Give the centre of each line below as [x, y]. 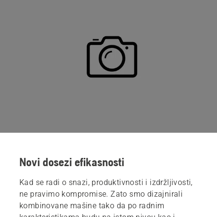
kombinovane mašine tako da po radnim [92, 205]
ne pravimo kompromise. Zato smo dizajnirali [101, 194]
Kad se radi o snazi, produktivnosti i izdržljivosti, [106, 182]
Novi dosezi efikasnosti [72, 162]
